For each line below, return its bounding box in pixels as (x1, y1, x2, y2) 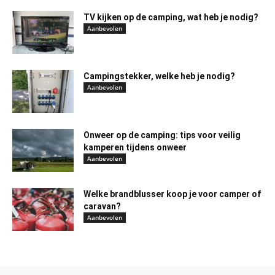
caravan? (83, 201, 121, 211)
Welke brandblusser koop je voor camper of (83, 188, 261, 199)
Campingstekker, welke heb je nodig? (83, 71, 235, 81)
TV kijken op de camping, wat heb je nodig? (83, 12, 258, 22)
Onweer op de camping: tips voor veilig (83, 130, 241, 140)
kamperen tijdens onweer (83, 142, 187, 152)
